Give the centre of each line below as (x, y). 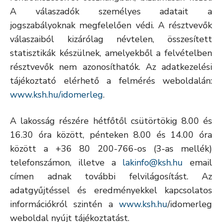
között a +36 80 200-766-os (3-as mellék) (111, 149)
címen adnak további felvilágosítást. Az (111, 176)
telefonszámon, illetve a (66, 163)
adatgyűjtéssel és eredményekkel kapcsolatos (111, 190)
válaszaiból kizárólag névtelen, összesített (111, 39)
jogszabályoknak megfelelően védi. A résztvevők (111, 25)
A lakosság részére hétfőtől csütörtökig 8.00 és (111, 121)
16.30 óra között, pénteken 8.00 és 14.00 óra (111, 135)
